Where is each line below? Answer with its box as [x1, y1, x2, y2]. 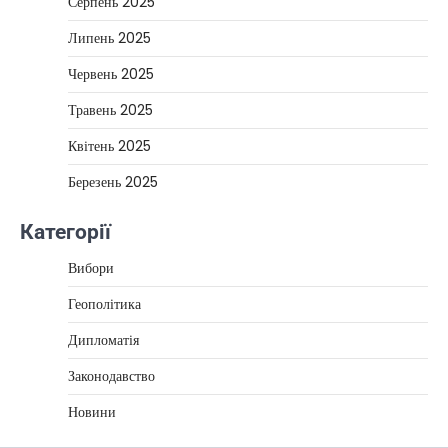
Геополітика [68, 294, 141, 314]
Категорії [20, 220, 111, 244]
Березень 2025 [68, 172, 158, 192]
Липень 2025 [68, 28, 151, 48]
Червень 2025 [68, 64, 154, 84]
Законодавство [68, 366, 155, 386]
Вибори [68, 258, 114, 278]
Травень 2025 [68, 100, 153, 120]
